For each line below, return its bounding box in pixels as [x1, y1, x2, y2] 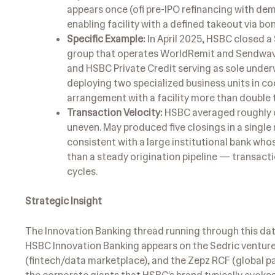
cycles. [67, 165, 98, 178]
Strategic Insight [25, 194, 102, 207]
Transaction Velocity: [67, 106, 163, 119]
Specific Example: [67, 32, 145, 45]
